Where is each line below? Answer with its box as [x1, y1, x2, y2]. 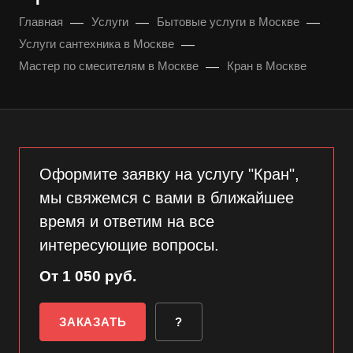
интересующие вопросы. [39, 236, 219, 254]
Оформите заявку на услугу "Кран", [39, 165, 299, 183]
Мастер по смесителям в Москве [19, 60, 199, 72]
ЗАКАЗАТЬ [59, 315, 127, 329]
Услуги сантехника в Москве [19, 38, 174, 50]
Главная [19, 16, 63, 28]
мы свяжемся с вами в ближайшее [39, 189, 294, 206]
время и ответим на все [39, 213, 214, 230]
